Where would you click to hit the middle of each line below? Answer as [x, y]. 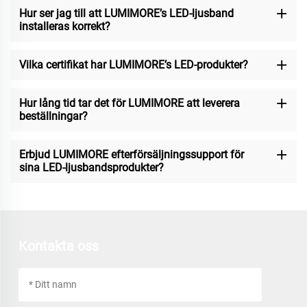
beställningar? [53, 116]
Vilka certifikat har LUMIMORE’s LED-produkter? [133, 65]
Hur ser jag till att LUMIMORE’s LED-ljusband [126, 14]
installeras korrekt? [64, 27]
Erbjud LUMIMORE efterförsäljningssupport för [131, 155]
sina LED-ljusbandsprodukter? [91, 168]
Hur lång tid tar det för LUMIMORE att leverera [129, 103]
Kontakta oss [58, 246]
